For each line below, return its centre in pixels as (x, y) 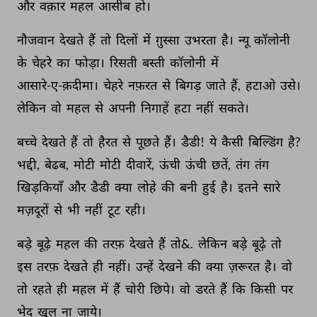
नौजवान (37, 40)
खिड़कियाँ (41, 187)
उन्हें (146, 266)
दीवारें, (141, 164)
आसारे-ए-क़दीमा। (59, 85)
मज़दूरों (34, 209)
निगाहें (156, 108)
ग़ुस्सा (169, 40)
